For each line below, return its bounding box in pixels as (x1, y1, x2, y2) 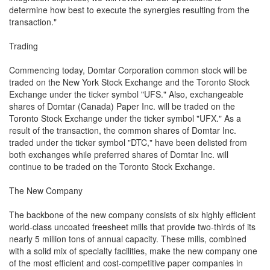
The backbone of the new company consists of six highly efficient (9, 209, 256, 221)
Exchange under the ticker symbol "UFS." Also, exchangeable (9, 88, 243, 100)
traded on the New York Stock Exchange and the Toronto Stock (9, 76, 250, 88)
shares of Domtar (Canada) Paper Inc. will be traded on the (9, 100, 235, 112)
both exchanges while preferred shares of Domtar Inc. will (9, 148, 228, 160)
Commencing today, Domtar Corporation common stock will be (9, 64, 247, 76)
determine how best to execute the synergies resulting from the (9, 4, 250, 16)
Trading (9, 40, 38, 52)
